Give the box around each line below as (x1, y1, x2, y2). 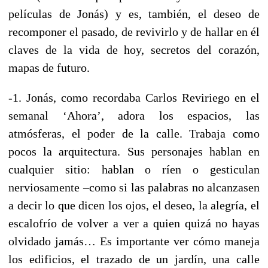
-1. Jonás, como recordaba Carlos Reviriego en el (8, 90, 260, 104)
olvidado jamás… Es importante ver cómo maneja (8, 234, 260, 248)
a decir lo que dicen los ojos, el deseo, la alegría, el (8, 198, 260, 212)
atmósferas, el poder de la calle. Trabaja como (8, 126, 260, 140)
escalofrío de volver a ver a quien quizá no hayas (8, 216, 260, 230)
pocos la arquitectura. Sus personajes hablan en (8, 144, 260, 158)
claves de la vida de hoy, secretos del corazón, (8, 42, 260, 56)
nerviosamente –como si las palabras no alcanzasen (8, 180, 260, 194)
